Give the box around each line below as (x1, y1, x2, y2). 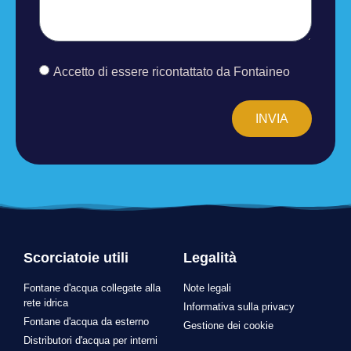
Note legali (183, 282, 231, 295)
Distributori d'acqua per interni (24, 335, 157, 347)
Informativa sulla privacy (183, 301, 295, 313)
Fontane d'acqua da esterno (24, 316, 149, 328)
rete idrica (24, 297, 68, 309)
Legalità (183, 250, 237, 266)
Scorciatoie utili (24, 250, 128, 266)
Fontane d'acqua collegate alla (24, 282, 161, 295)
